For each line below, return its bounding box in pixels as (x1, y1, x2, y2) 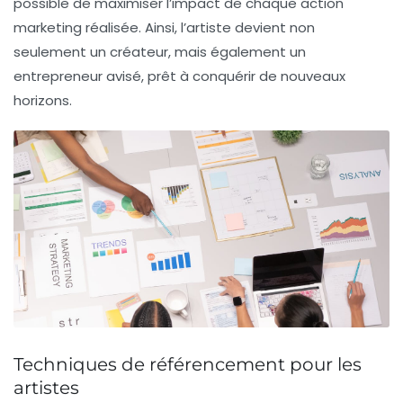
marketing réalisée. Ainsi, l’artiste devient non (13, 18, 315, 38)
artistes (13, 376, 79, 399)
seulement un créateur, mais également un (13, 42, 306, 62)
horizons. (13, 91, 72, 111)
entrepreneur (13, 67, 103, 86)
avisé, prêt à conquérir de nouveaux (103, 67, 345, 86)
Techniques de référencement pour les (13, 353, 362, 375)
